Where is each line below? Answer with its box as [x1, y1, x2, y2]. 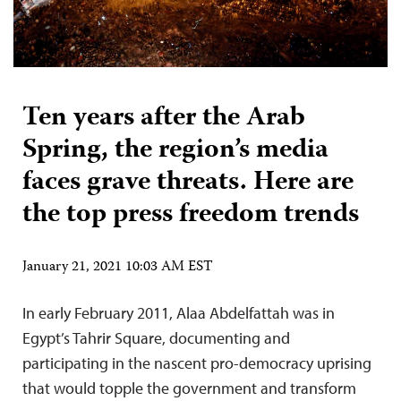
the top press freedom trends [22, 193, 359, 238]
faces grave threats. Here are [22, 161, 354, 206]
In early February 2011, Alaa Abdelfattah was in [22, 303, 335, 324]
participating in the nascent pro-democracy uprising [22, 353, 371, 374]
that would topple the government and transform [22, 378, 356, 399]
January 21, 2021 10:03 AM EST [22, 256, 213, 280]
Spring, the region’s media [22, 129, 328, 174]
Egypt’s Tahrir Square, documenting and [22, 328, 290, 349]
